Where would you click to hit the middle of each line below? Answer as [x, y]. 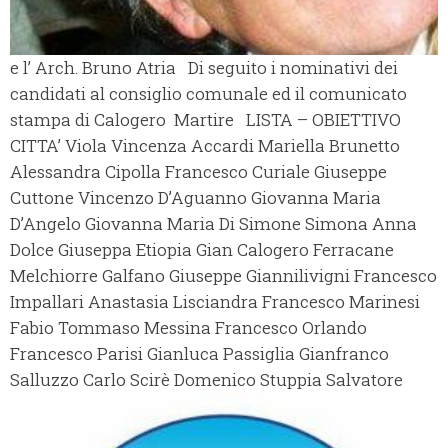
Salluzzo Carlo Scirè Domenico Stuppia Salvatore [206, 380]
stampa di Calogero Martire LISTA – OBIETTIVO [205, 120]
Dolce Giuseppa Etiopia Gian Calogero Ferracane [202, 250]
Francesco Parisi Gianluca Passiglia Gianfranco [199, 354]
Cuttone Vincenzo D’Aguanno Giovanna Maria [195, 198]
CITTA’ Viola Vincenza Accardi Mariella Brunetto [205, 146]
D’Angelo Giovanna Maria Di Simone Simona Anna [213, 224]
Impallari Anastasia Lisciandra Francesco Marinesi [215, 302]
